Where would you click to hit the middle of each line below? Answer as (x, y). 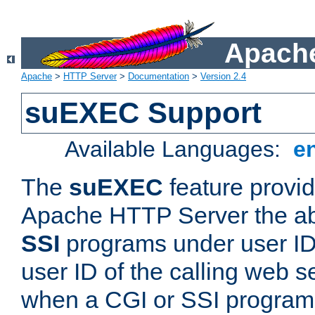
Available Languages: (176, 149)
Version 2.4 (223, 77)
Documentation (159, 77)
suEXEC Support (143, 113)
